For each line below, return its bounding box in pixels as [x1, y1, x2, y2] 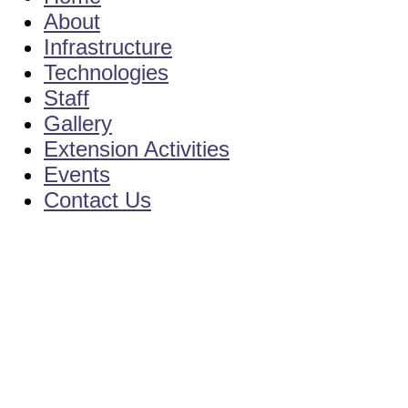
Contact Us [44, 187, 151, 212]
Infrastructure [44, 34, 172, 59]
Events [44, 161, 110, 187]
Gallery [44, 110, 112, 136]
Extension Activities [44, 136, 229, 161]
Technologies [44, 59, 168, 85]
